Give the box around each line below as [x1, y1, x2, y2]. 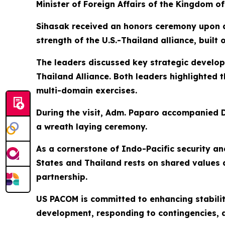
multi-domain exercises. [36, 85, 137, 95]
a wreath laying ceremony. [36, 122, 147, 132]
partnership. [36, 172, 87, 182]
